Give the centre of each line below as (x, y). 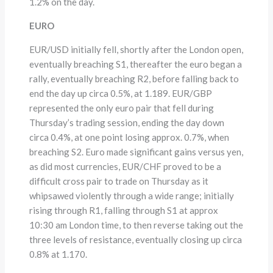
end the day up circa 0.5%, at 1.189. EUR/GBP (121, 93)
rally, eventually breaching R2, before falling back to (134, 78)
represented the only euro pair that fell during (122, 108)
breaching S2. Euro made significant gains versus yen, (136, 151)
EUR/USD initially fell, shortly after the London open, (136, 49)
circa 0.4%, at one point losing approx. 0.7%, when (129, 137)
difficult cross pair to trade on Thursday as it (119, 181)
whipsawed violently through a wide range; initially (132, 195)
